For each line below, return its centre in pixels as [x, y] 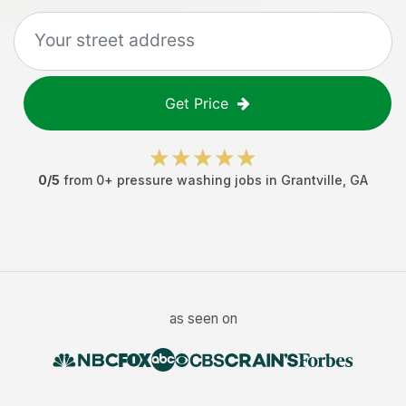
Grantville [312, 180]
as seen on [203, 319]
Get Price [197, 103]
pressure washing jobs [189, 180]
